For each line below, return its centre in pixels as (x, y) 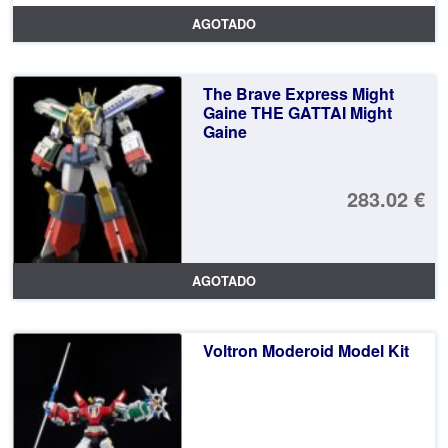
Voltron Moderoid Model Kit (305, 350)
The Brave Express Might (298, 93)
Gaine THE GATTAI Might (297, 112)
